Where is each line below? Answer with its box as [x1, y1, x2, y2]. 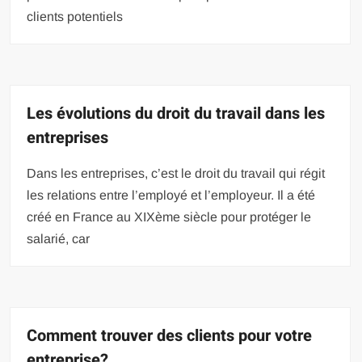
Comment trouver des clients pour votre [27, 323, 313, 347]
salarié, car [27, 231, 90, 246]
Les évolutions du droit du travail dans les [27, 101, 326, 125]
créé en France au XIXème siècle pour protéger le [27, 209, 312, 224]
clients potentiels [27, 9, 124, 23]
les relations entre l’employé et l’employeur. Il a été [27, 187, 316, 202]
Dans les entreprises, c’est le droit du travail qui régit [27, 166, 326, 180]
